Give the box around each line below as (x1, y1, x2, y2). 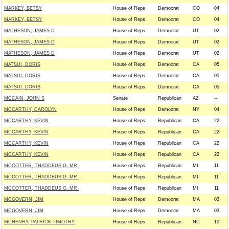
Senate (113, 96, 128, 101)
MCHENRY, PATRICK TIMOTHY (4, 219, 75, 224)
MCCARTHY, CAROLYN (4, 107, 57, 112)
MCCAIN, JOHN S (4, 96, 44, 101)
